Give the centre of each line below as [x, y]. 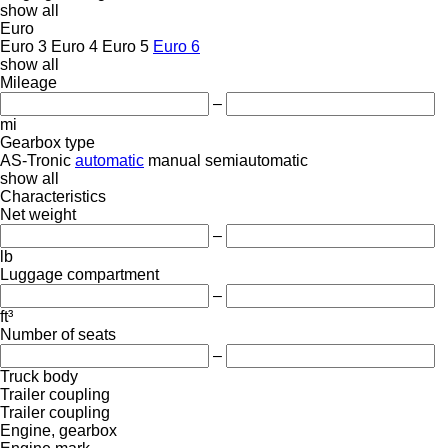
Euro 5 [125, 46]
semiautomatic [256, 160]
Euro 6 [176, 46]
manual [174, 160]
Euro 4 [74, 46]
